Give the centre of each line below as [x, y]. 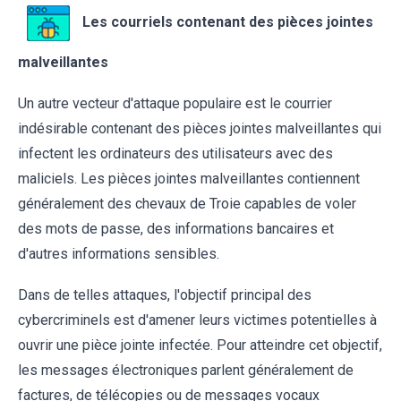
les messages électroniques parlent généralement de [186, 371]
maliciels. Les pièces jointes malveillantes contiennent [189, 179]
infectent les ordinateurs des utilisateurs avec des [175, 154]
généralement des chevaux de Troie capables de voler [187, 204]
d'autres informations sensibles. [119, 254]
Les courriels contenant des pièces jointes [228, 22]
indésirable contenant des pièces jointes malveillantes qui [200, 129]
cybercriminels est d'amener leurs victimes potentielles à [197, 320]
